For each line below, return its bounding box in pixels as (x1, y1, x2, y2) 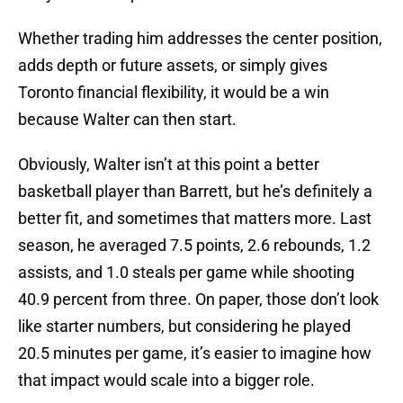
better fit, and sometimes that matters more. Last (18, 209, 372, 228)
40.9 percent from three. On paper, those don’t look (18, 290, 379, 309)
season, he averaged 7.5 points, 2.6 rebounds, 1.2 (18, 236, 371, 255)
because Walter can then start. (18, 110, 237, 130)
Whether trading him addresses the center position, (18, 29, 382, 49)
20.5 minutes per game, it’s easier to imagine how (18, 344, 372, 363)
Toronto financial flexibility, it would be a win (18, 83, 329, 103)
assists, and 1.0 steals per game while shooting (18, 263, 354, 282)
